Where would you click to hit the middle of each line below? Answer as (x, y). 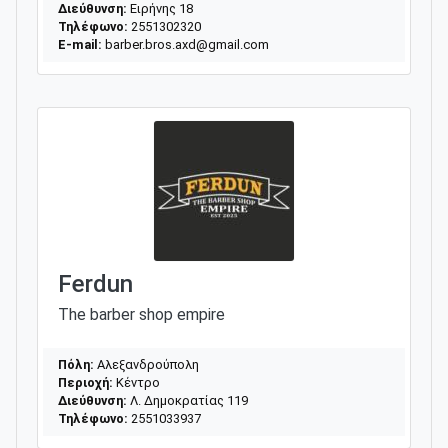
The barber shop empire (141, 314)
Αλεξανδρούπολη (146, 364)
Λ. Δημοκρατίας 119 (187, 400)
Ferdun (95, 283)
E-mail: (80, 44)
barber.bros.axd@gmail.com (187, 44)
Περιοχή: (85, 382)
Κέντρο (136, 382)
